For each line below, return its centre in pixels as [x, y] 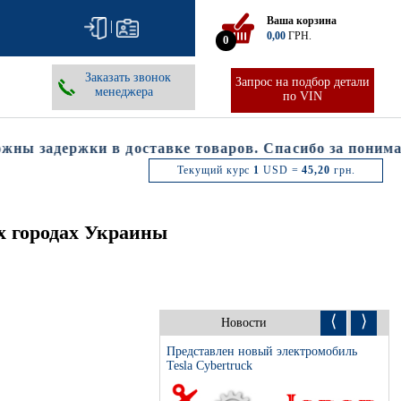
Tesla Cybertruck [209, 366]
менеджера [124, 91]
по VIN [303, 96]
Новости [246, 322]
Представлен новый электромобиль [261, 351]
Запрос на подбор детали [303, 82]
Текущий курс [213, 171]
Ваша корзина [302, 21]
